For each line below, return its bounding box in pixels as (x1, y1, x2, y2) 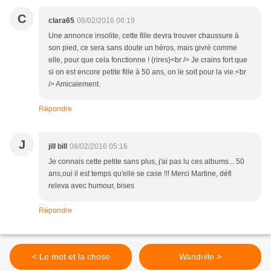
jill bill (48, 142, 67, 151)
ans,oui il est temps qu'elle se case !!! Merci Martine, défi (48, 169, 232, 178)
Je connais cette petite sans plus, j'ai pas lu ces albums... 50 (48, 157, 244, 166)
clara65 (48, 16, 74, 25)
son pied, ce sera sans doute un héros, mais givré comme (48, 44, 237, 53)
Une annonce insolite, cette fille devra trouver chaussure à (48, 31, 239, 41)
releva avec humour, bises (48, 181, 134, 191)
